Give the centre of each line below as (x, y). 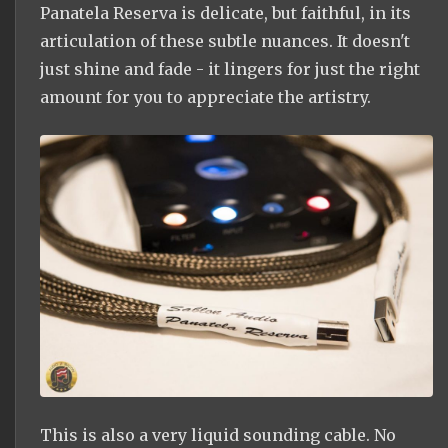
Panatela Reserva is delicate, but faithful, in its (225, 12)
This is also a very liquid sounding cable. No (218, 434)
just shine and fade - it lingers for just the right (230, 68)
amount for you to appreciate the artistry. (205, 96)
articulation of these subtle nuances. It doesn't (225, 40)
